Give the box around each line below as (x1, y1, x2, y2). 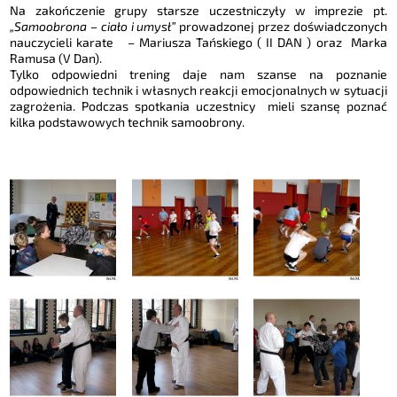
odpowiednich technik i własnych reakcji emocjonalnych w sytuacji (10, 82, 387, 98)
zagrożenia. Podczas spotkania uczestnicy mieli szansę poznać (10, 98, 387, 114)
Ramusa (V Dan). (10, 51, 103, 66)
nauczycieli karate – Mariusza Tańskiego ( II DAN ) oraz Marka (10, 35, 387, 51)
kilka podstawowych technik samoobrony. (10, 114, 245, 130)
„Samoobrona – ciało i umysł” (10, 19, 176, 35)
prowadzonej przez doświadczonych (175, 19, 387, 35)
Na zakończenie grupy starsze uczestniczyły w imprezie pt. (10, 3, 387, 19)
